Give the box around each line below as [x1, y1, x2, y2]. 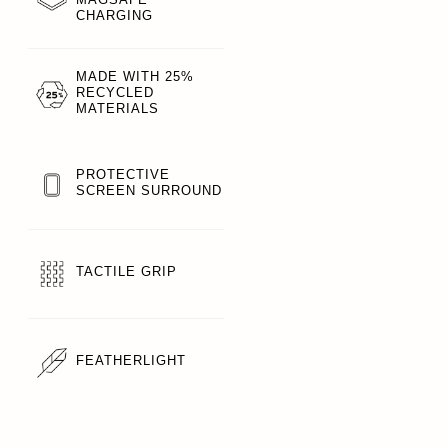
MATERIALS [76, 101, 159, 116]
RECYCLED [76, 85, 154, 100]
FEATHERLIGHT [76, 353, 186, 368]
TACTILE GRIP [76, 264, 177, 279]
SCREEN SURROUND [76, 183, 222, 198]
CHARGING [76, 8, 153, 23]
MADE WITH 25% [76, 69, 194, 84]
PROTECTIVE [76, 167, 170, 182]
